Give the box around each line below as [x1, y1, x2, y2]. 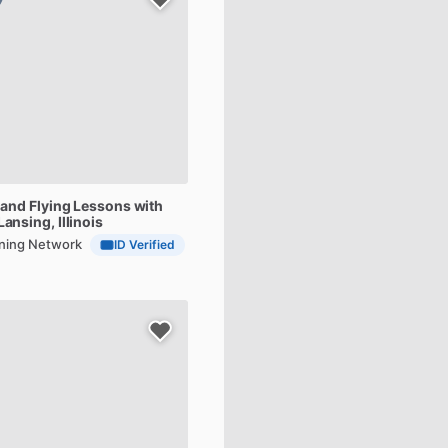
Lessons [73, 197, 131, 214]
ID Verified [114, 237, 175, 252]
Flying [29, 197, 71, 214]
